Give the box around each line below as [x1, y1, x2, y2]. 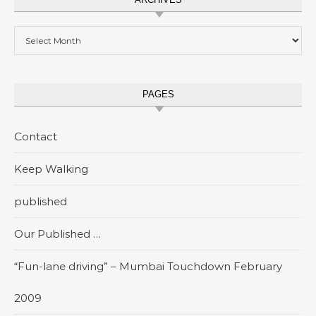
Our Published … [14, 227, 101, 241]
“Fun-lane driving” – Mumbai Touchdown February [14, 260, 282, 273]
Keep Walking [14, 162, 88, 176]
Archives [13, 27, 58, 40]
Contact [14, 130, 57, 143]
